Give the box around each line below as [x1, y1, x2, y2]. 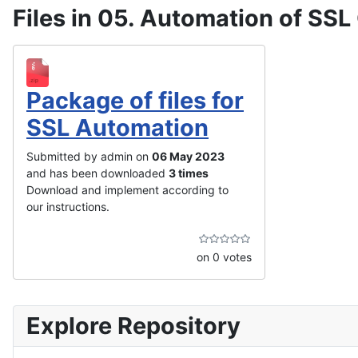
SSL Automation [26, 113, 209, 142]
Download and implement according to [26, 183, 229, 197]
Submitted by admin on [26, 149, 152, 164]
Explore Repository [26, 312, 241, 340]
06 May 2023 [152, 149, 225, 164]
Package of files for [26, 86, 244, 115]
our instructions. [26, 200, 109, 214]
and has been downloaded [26, 166, 169, 181]
